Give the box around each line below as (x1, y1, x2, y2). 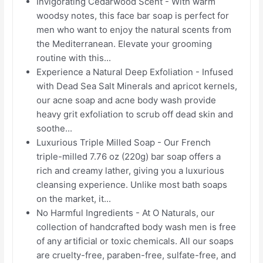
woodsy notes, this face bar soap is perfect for (36, 9, 230, 21)
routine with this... (36, 52, 112, 63)
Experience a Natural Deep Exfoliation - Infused (36, 66, 234, 77)
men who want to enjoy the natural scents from (36, 23, 232, 35)
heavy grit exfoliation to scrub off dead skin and (36, 108, 234, 120)
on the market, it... (36, 193, 112, 204)
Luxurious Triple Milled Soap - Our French (36, 136, 211, 148)
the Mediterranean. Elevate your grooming (36, 38, 213, 49)
